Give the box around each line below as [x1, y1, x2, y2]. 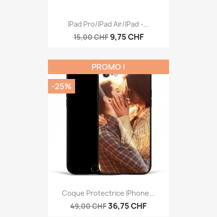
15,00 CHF [73, 32, 108, 42]
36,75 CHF [108, 201, 147, 212]
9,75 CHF [109, 31, 144, 42]
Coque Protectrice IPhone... [62, 188, 155, 198]
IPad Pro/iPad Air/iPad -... [68, 19, 149, 29]
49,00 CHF [70, 201, 107, 211]
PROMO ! [92, 61, 125, 72]
